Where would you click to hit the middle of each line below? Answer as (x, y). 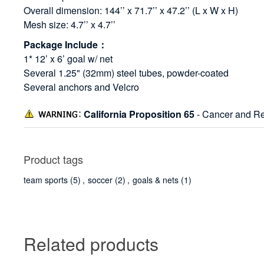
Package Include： (66, 45)
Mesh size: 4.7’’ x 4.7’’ (70, 25)
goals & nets (156, 180)
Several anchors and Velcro (82, 87)
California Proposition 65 (139, 114)
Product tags (54, 159)
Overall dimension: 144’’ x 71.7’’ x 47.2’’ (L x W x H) (131, 11)
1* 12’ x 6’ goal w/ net (68, 59)
